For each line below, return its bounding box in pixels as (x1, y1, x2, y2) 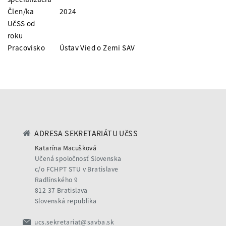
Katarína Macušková (35, 144, 97, 152)
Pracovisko (8, 43, 45, 52)
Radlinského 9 (35, 176, 78, 184)
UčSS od (8, 19, 35, 28)
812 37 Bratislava (35, 186, 88, 195)
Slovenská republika (35, 197, 97, 205)
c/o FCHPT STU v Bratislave (35, 165, 119, 174)
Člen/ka (8, 7, 34, 16)
